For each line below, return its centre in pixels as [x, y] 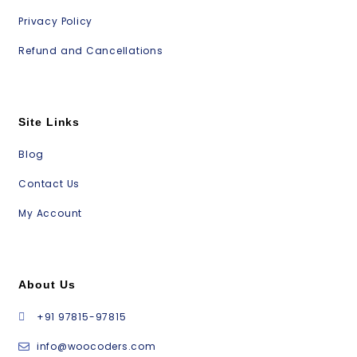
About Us [47, 284]
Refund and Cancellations [91, 50]
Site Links [49, 122]
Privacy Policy [56, 21]
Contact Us [49, 183]
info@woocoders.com [96, 346]
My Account [51, 213]
